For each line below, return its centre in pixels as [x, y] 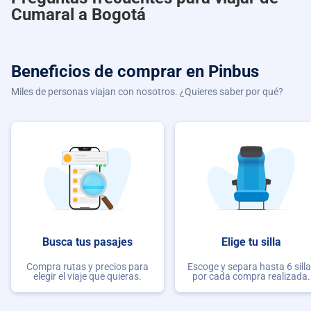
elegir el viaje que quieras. [87, 277]
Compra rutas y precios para [87, 267]
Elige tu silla [251, 242]
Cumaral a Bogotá [78, 14]
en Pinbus [222, 71]
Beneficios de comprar [99, 71]
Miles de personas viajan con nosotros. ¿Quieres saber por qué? [147, 91]
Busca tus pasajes [87, 242]
